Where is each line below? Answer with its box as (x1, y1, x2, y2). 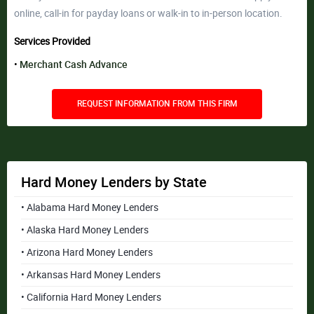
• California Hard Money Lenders (21, 292, 161, 303)
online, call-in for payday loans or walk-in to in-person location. (14, 8, 282, 19)
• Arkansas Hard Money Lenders (21, 269, 161, 280)
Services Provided (14, 36, 90, 47)
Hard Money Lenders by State (21, 174, 207, 191)
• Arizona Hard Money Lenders (21, 247, 153, 258)
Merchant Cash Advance (20, 59, 128, 70)
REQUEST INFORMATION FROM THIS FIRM (76, 99, 238, 109)
